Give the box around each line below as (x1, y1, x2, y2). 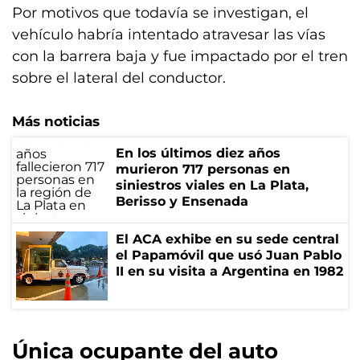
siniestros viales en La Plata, (116, 178, 309, 193)
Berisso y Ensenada (116, 194, 248, 209)
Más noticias (12, 113, 100, 129)
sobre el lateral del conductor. (12, 69, 226, 87)
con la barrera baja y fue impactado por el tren (12, 47, 348, 65)
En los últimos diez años (116, 145, 280, 161)
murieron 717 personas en (116, 162, 290, 177)
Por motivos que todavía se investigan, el (12, 4, 309, 22)
